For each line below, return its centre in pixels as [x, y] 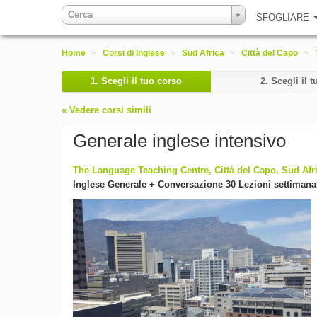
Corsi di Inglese [134, 53]
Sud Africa [203, 53]
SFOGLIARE [284, 17]
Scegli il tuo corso [142, 81]
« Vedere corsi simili [106, 110]
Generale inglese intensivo [179, 141]
